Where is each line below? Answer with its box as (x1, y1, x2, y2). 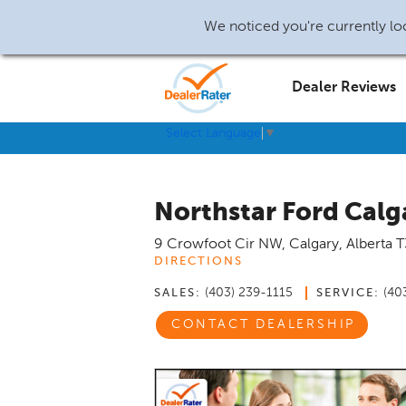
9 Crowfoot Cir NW (154, 237, 282, 252)
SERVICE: (316, 287, 380, 299)
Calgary (289, 237, 339, 252)
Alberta (346, 237, 392, 252)
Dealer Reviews (292, 81, 396, 95)
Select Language (166, 127, 261, 140)
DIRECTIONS (154, 256, 243, 267)
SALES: (154, 287, 201, 299)
